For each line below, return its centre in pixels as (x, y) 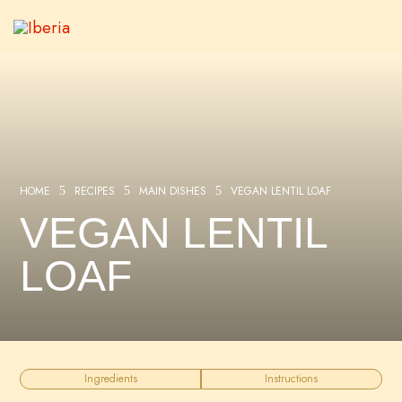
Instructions (292, 379)
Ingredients (110, 379)
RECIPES (95, 191)
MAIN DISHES (173, 191)
